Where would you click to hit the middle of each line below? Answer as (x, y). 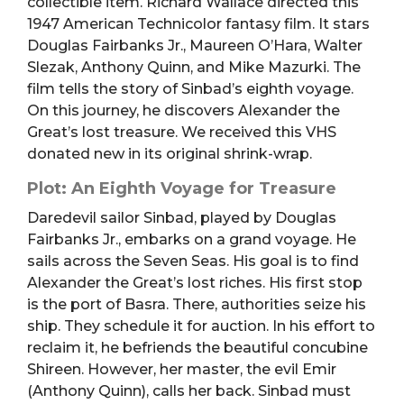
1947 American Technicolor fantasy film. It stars (198, 23)
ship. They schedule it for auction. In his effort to (201, 326)
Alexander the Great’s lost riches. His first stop (195, 282)
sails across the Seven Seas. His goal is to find (193, 261)
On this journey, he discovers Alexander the (184, 110)
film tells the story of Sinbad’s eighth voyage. (190, 88)
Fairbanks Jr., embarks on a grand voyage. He (192, 239)
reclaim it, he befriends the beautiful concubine (197, 347)
